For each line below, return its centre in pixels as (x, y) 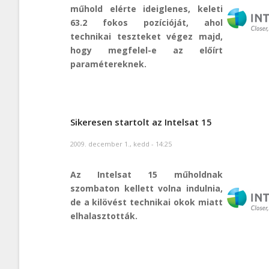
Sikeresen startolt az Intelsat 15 (141, 122)
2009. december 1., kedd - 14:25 (121, 144)
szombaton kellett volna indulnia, (147, 188)
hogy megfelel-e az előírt (147, 50)
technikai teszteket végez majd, (147, 36)
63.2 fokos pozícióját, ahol (147, 22)
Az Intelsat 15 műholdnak (147, 174)
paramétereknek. (108, 64)
